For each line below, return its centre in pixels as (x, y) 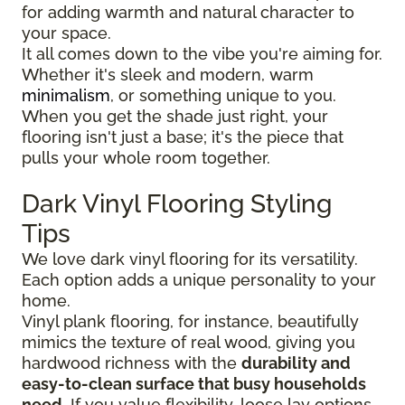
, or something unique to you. (223, 95)
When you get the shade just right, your (175, 116)
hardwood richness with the (132, 363)
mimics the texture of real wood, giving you (188, 342)
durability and (296, 363)
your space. (66, 33)
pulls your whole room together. (146, 157)
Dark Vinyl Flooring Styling (177, 203)
